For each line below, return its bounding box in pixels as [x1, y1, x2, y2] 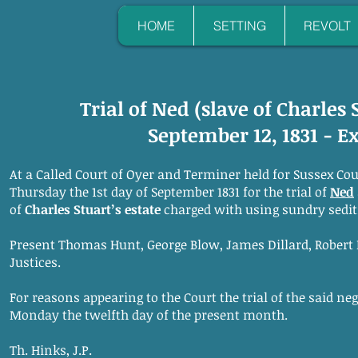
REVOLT [304, 18, 351, 34]
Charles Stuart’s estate [25, 201, 161, 218]
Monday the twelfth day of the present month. [10, 306, 288, 324]
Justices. [10, 253, 61, 271]
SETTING [213, 18, 266, 34]
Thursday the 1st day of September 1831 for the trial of [10, 183, 330, 201]
